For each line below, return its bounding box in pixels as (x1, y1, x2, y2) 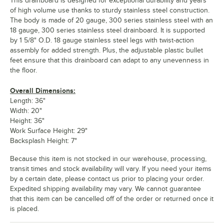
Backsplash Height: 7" (10, 136, 77, 144)
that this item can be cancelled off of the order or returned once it (10, 194, 213, 202)
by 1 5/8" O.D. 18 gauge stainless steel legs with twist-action (10, 36, 194, 44)
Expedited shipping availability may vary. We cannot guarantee (10, 184, 201, 192)
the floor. (10, 66, 37, 74)
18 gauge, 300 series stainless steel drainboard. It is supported (10, 26, 205, 34)
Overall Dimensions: (10, 86, 75, 94)
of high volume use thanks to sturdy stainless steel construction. (10, 6, 209, 14)
